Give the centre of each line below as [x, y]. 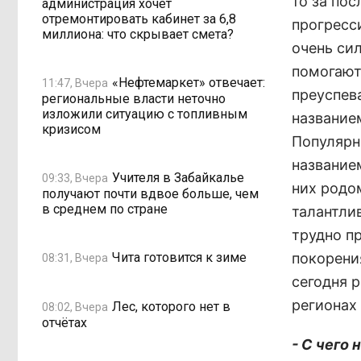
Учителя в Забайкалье [178, 177]
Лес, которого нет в [171, 306]
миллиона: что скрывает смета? [138, 34]
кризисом [71, 129]
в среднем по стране [105, 209]
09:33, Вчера [75, 178]
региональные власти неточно [134, 99]
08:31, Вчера [75, 257]
